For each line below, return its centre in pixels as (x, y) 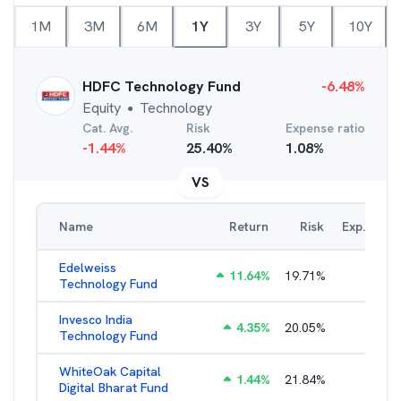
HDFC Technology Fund (162, 86)
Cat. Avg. (107, 128)
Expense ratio (325, 128)
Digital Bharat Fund (114, 388)
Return (249, 226)
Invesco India (96, 320)
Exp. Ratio (371, 226)
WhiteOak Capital (110, 371)
